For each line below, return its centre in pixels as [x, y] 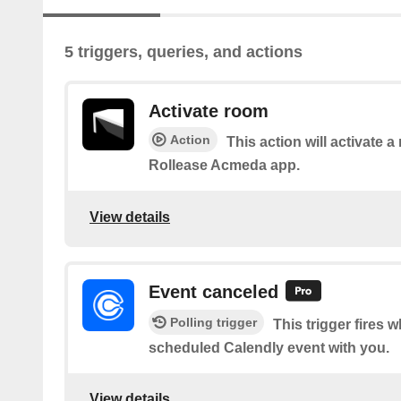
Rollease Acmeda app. [224, 166]
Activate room [209, 111]
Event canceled [213, 292]
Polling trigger [213, 322]
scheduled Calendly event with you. [269, 347]
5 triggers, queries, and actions [183, 52]
